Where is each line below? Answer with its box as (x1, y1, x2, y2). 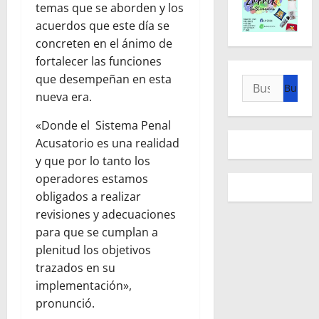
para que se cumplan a (36, 224, 158, 241)
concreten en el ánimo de (36, 36, 172, 52)
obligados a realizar (36, 189, 141, 205)
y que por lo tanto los (36, 153, 150, 169)
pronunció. (36, 296, 95, 312)
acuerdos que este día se (36, 18, 169, 34)
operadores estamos (36, 171, 148, 187)
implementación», (36, 278, 132, 294)
